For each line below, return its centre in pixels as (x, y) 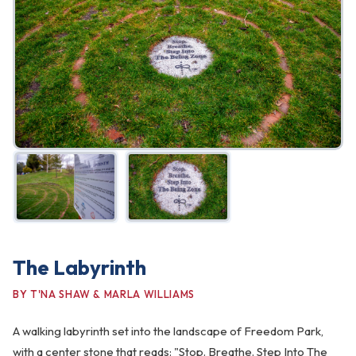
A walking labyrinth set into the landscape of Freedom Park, (168, 331)
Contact (178, 172)
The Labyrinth (79, 268)
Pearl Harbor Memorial (178, 135)
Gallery (178, 60)
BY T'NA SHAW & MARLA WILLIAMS (104, 294)
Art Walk (178, 98)
